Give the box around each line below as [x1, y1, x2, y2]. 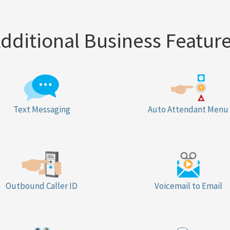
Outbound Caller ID [6, 180, 78, 192]
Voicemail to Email [154, 180, 222, 192]
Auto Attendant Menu [148, 104, 229, 116]
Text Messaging [13, 104, 70, 116]
